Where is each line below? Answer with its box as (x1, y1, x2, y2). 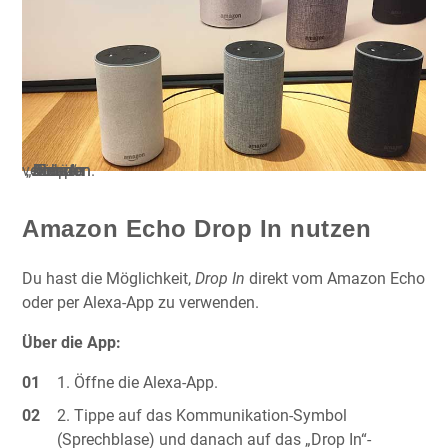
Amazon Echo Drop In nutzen (22, 214, 371, 242)
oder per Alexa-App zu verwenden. (22, 292, 259, 312)
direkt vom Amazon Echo (245, 268, 425, 288)
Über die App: (22, 332, 121, 352)
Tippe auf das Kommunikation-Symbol (74, 405, 348, 425)
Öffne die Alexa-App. (74, 372, 219, 392)
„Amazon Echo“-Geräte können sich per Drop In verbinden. (22, 160, 95, 180)
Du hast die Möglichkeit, (22, 268, 195, 288)
